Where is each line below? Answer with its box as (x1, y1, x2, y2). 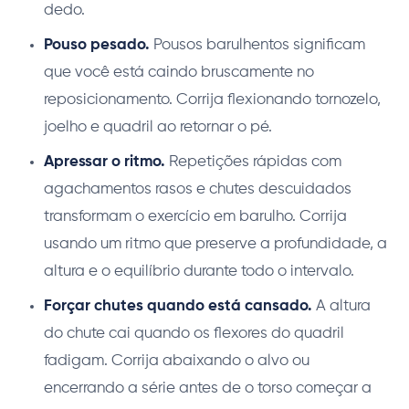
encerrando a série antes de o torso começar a (44, 380, 372, 396)
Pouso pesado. (44, 37, 150, 53)
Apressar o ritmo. (44, 153, 165, 170)
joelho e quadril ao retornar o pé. (44, 119, 272, 135)
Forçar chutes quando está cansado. (44, 298, 312, 314)
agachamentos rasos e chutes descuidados (44, 181, 351, 197)
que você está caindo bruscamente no (44, 64, 314, 80)
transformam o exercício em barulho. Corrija (44, 208, 347, 225)
